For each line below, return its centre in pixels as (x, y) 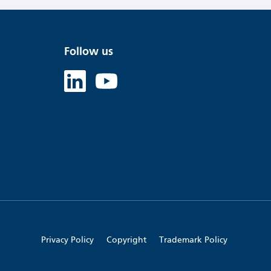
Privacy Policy (67, 240)
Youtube (118, 101)
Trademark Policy (193, 240)
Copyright (126, 240)
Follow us (89, 51)
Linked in (87, 101)
